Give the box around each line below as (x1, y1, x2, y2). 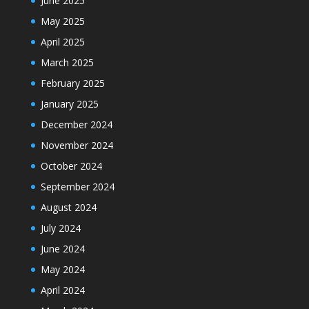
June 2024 (40, 242, 85, 255)
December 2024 (40, 118, 112, 131)
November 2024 (40, 139, 113, 152)
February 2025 (40, 77, 105, 90)
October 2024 (40, 159, 102, 172)
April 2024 (40, 283, 85, 297)
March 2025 (40, 56, 94, 69)
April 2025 (40, 35, 85, 48)
